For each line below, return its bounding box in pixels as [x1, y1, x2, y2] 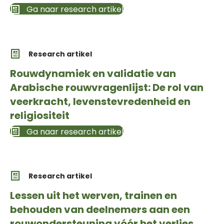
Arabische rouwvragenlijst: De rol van [10, 80, 203, 94]
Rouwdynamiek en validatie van [10, 66, 176, 80]
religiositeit [10, 108, 69, 122]
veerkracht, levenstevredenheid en [10, 94, 190, 108]
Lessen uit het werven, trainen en [10, 188, 177, 203]
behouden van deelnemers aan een [10, 202, 190, 217]
